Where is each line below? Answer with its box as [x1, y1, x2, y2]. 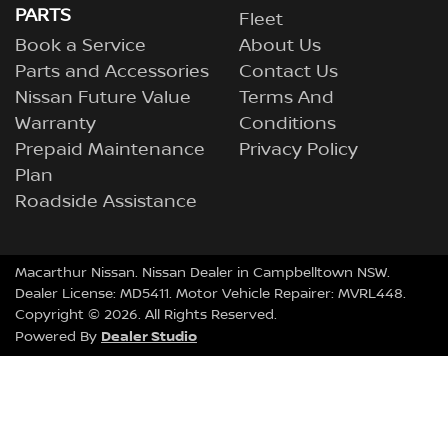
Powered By [15, 329, 101, 345]
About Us [239, 35, 321, 57]
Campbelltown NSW [253, 265, 387, 281]
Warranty [15, 113, 96, 135]
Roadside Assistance [15, 191, 197, 213]
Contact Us [239, 61, 338, 83]
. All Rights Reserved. [138, 307, 277, 323]
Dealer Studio [101, 328, 197, 345]
